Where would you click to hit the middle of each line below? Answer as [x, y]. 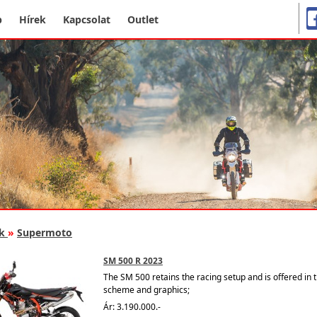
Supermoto [45, 233]
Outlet [143, 19]
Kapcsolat [87, 19]
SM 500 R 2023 [133, 261]
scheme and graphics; [146, 290]
